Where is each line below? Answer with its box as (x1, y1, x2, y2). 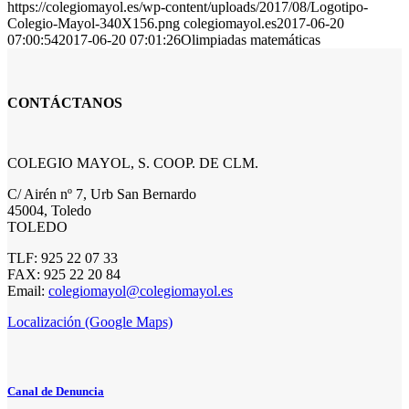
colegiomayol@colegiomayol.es (48, 282, 233, 299)
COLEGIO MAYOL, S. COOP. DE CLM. (7, 154, 258, 171)
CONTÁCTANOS (7, 95, 122, 111)
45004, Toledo (7, 202, 91, 218)
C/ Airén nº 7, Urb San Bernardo (7, 185, 196, 202)
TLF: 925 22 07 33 (7, 249, 118, 266)
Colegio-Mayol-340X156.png (7, 16, 180, 32)
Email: (7, 282, 48, 299)
